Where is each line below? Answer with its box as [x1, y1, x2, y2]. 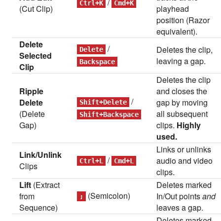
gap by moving [156, 97, 208, 108]
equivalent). [156, 26, 198, 37]
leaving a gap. [156, 55, 206, 67]
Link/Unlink [19, 149, 62, 160]
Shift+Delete [79, 98, 127, 106]
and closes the [156, 85, 208, 97]
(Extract [31, 179, 60, 190]
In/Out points [156, 190, 203, 202]
